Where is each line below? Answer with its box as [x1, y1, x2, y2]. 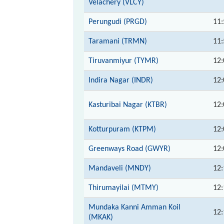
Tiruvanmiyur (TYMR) [88, 56, 158, 65]
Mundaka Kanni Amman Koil [88, 203, 180, 211]
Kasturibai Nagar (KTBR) [88, 100, 167, 109]
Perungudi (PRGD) [88, 17, 147, 26]
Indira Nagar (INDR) [88, 76, 153, 84]
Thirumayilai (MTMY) [88, 183, 158, 192]
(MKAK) [88, 213, 113, 221]
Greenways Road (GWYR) [88, 144, 170, 153]
